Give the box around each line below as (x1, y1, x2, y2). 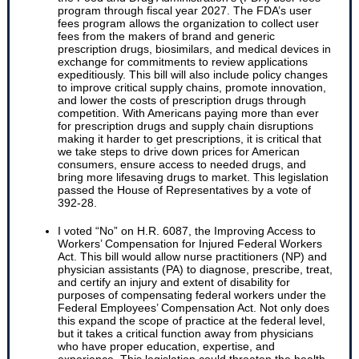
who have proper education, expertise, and (58, 340, 275, 353)
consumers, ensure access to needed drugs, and (58, 158, 306, 171)
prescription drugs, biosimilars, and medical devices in (58, 42, 331, 55)
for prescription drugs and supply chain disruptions (58, 119, 313, 132)
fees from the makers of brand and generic (58, 30, 275, 42)
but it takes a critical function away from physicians (58, 327, 313, 340)
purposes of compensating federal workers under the (58, 288, 326, 301)
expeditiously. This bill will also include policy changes (58, 68, 328, 81)
